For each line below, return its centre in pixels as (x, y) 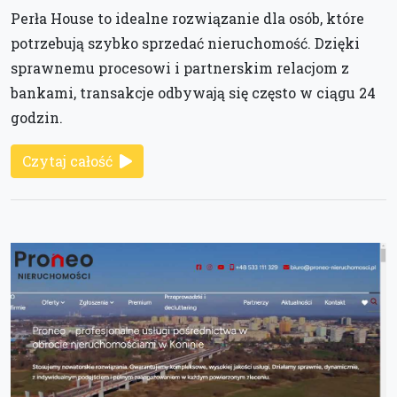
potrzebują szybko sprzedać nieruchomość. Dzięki (185, 43)
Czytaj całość (67, 161)
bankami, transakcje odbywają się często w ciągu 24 (193, 93)
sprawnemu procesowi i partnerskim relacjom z (180, 68)
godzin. (37, 118)
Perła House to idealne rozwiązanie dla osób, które (187, 19)
